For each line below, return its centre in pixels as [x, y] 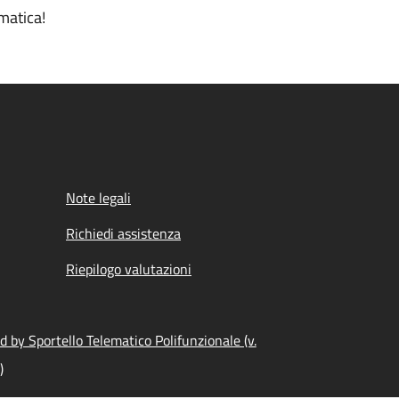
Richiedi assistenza [123, 233]
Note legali [98, 198]
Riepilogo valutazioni [129, 269]
